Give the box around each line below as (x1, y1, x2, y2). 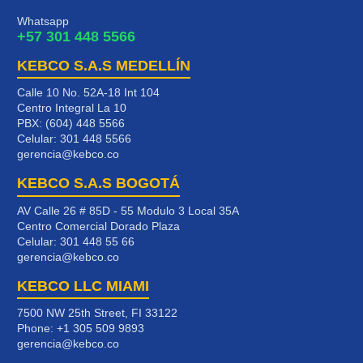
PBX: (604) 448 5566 (17, 117, 125, 130)
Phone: (17, 322, 57, 335)
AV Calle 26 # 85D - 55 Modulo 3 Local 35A (17, 203, 239, 217)
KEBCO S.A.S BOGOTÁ (17, 175, 180, 192)
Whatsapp (17, 14, 69, 28)
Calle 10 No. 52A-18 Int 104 (17, 86, 160, 100)
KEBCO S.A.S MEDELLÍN (17, 57, 190, 74)
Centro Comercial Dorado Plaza (17, 219, 180, 233)
